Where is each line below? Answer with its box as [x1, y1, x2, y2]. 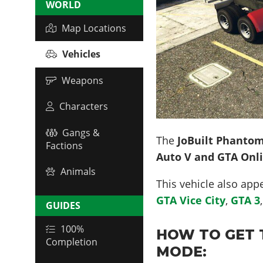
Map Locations [62, 21, 126, 35]
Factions [46, 139, 83, 152]
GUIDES [46, 199, 80, 213]
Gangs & [62, 126, 100, 139]
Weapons [62, 73, 103, 87]
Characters [59, 100, 108, 113]
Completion [46, 235, 97, 249]
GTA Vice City [156, 193, 226, 207]
